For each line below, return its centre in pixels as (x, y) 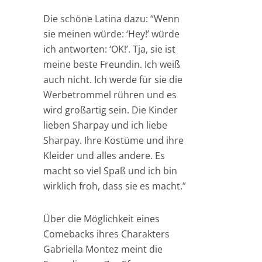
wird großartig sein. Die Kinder (111, 110)
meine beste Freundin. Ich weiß (112, 64)
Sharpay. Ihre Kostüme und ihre (113, 140)
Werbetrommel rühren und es (110, 95)
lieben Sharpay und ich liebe (105, 125)
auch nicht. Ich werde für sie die (113, 80)
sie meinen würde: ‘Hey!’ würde (111, 34)
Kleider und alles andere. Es (104, 156)
